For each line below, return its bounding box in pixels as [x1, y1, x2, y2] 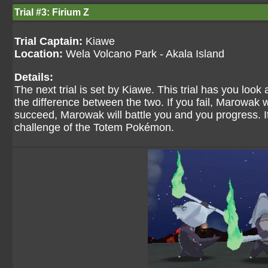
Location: [14, 48, 63, 60]
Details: [14, 71, 53, 83]
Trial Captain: [14, 35, 83, 47]
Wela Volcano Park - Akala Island [63, 48, 224, 60]
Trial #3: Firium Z [14, 7, 89, 17]
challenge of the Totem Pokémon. [14, 121, 174, 133]
